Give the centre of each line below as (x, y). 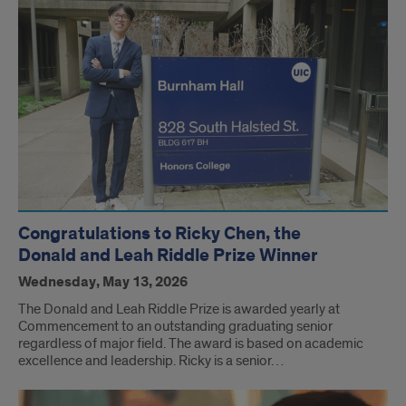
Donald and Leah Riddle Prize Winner (168, 256)
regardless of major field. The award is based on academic (191, 344)
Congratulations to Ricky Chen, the (159, 234)
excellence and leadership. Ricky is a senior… (151, 361)
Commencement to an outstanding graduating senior (175, 327)
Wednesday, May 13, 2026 (103, 283)
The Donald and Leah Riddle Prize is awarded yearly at (179, 309)
